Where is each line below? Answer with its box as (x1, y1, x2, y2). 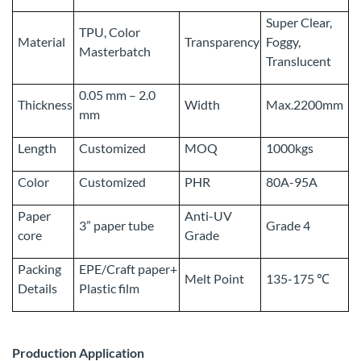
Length (18, 140, 56, 156)
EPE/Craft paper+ (79, 261, 177, 277)
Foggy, (266, 34, 301, 50)
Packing (18, 261, 61, 277)
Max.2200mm (266, 97, 343, 113)
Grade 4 (266, 218, 310, 234)
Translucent (266, 53, 331, 69)
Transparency (185, 34, 259, 50)
